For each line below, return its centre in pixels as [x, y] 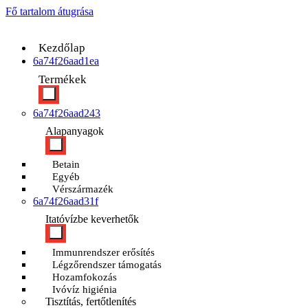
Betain [66, 164]
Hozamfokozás [85, 277]
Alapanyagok [75, 131]
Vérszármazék [83, 189]
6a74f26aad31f [66, 201]
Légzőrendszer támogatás [107, 265]
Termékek [63, 79]
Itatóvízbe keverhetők [92, 219]
